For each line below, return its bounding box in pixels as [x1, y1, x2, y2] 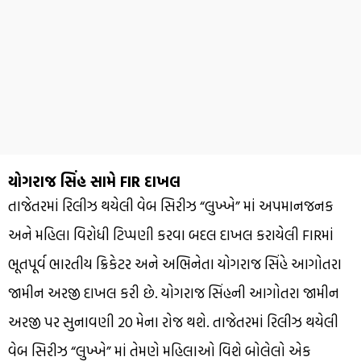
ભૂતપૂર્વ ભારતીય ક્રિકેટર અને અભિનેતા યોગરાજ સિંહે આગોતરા [8, 252, 342, 275]
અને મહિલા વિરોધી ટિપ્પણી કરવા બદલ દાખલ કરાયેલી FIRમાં [8, 223, 334, 246]
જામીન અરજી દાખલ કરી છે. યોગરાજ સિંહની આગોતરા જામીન [8, 281, 339, 304]
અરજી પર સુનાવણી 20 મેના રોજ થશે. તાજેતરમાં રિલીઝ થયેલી [8, 310, 338, 333]
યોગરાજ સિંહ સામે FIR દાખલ [8, 169, 180, 193]
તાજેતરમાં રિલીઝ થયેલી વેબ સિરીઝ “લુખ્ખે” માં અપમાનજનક [8, 194, 334, 217]
